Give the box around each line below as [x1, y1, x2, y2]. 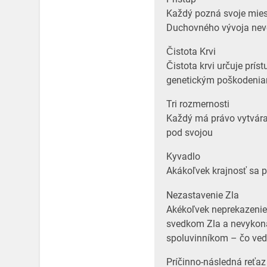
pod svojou [166, 127, 213, 139]
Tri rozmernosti [166, 98, 229, 110]
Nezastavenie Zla [166, 189, 239, 201]
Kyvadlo [166, 151, 200, 163]
